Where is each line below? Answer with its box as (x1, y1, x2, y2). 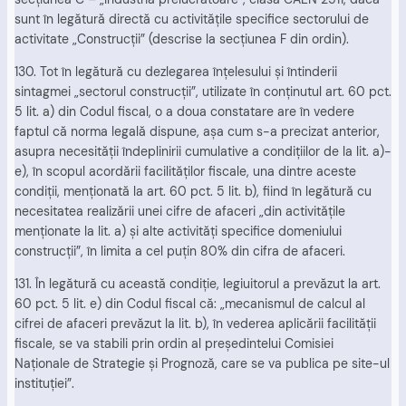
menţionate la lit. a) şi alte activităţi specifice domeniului (14, 222, 342, 239)
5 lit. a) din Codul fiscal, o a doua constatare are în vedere (14, 102, 354, 120)
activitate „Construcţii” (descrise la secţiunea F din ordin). (14, 30, 349, 47)
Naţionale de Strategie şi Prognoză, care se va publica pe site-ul (14, 355, 390, 372)
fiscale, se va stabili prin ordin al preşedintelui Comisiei (14, 335, 333, 353)
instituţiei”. (14, 375, 74, 392)
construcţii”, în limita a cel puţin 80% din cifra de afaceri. (14, 242, 345, 259)
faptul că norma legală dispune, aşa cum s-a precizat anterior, (14, 122, 380, 140)
